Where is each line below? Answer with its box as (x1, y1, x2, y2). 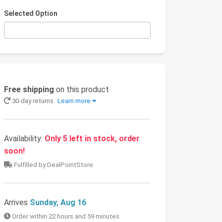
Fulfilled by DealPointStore (12, 161, 93, 169)
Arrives (4, 198, 30, 208)
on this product (54, 85, 109, 95)
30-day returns (10, 97, 55, 105)
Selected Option (4, 9, 57, 17)
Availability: (4, 134, 45, 144)
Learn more (57, 97, 91, 105)
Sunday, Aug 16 (30, 198, 86, 208)
